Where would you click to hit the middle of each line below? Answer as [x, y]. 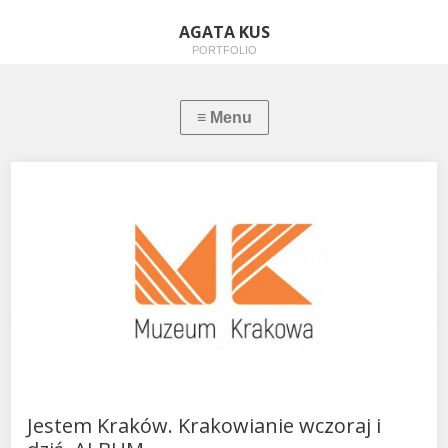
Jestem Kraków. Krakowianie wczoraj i [204, 426]
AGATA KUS [224, 32]
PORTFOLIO [224, 50]
